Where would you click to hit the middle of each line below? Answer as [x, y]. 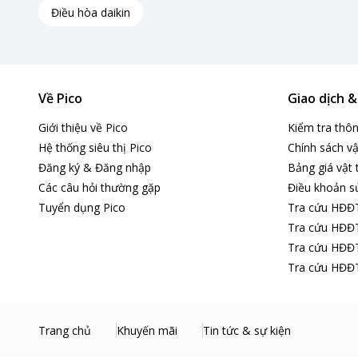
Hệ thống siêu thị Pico [95, 147]
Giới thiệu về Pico [83, 127]
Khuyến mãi [147, 330]
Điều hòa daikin [91, 12]
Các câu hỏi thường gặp [99, 187]
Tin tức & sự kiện [247, 330]
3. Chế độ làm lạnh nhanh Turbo [138, 298]
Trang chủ [65, 330]
